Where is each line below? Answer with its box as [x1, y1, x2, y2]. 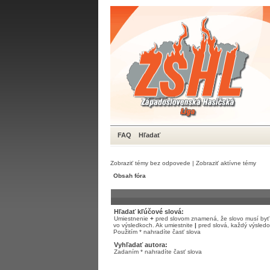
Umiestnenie [114, 215, 150, 222]
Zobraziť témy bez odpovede [110, 160, 190, 166]
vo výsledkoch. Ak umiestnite [113, 222, 195, 228]
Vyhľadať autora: [114, 241, 168, 248]
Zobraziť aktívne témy [196, 160, 256, 166]
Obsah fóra [113, 172, 146, 179]
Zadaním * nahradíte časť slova [114, 248, 202, 255]
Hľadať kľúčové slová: [114, 208, 184, 215]
